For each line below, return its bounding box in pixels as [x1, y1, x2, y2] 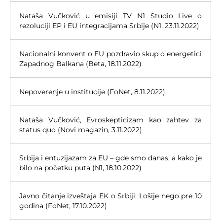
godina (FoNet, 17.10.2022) [19, 201, 107, 210]
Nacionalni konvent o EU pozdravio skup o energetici [19, 49, 202, 58]
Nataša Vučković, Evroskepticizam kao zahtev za [19, 115, 202, 124]
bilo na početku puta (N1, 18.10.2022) [19, 163, 142, 172]
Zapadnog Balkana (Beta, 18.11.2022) [19, 59, 142, 68]
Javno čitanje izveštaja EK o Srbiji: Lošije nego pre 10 [19, 191, 202, 200]
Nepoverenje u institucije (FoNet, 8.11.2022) [19, 87, 165, 96]
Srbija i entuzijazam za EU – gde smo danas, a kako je [19, 153, 202, 162]
